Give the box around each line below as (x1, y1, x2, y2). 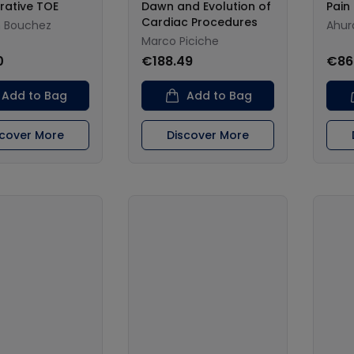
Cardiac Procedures (141, 14, 258, 30)
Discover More (167, 127, 249, 143)
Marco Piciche (141, 33, 219, 49)
